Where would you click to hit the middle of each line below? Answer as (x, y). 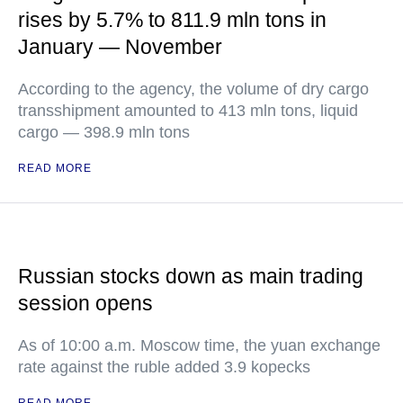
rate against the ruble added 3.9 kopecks (164, 367)
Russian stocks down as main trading (191, 276)
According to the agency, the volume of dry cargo (193, 89)
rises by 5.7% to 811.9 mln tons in (172, 20)
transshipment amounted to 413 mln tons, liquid (188, 111)
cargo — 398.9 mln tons (104, 132)
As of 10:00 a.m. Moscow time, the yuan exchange (199, 345)
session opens (85, 303)
